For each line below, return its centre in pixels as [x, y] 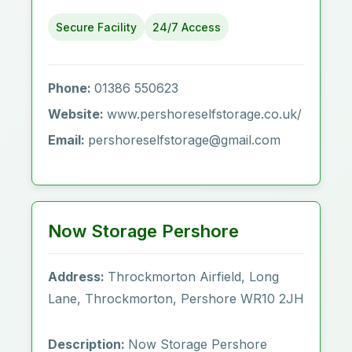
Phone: [71, 88]
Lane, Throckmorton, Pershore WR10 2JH [176, 299]
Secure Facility [96, 27]
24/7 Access [187, 27]
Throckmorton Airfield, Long [193, 277]
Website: [77, 114]
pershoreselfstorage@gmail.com [184, 140]
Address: [78, 277]
